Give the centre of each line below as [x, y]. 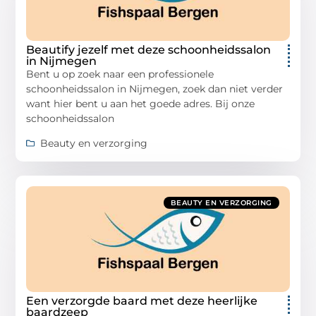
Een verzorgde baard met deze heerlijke [142, 300]
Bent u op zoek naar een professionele [120, 74]
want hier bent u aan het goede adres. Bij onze [141, 103]
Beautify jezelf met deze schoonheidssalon [149, 49]
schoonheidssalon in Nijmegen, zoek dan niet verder [155, 89]
